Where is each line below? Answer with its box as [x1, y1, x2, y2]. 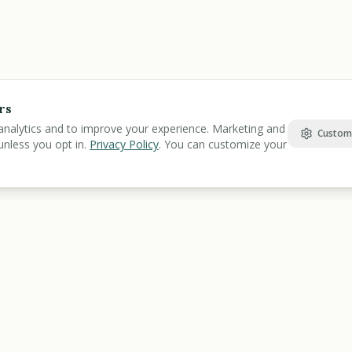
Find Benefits [85, 297, 169, 313]
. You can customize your [159, 137, 287, 152]
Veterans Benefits [85, 330, 176, 345]
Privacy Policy [90, 137, 159, 152]
